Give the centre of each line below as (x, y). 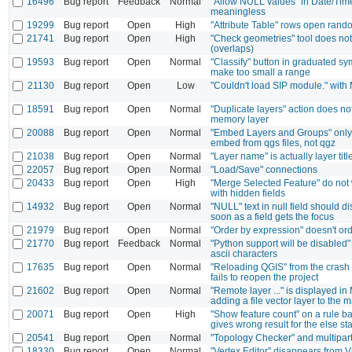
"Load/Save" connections (264, 169)
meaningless (238, 11)
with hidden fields (248, 192)
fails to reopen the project (264, 277)
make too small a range (260, 71)
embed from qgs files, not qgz (273, 142)
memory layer (240, 119)
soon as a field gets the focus (272, 216)
